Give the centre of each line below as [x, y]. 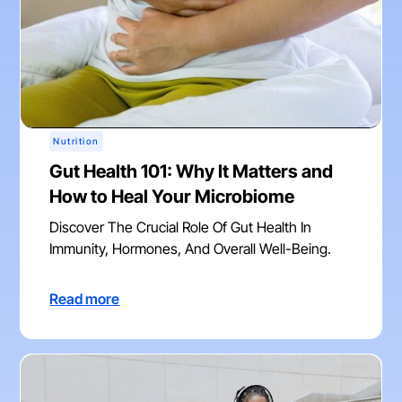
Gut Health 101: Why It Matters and [192, 172]
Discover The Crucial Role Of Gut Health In [181, 227]
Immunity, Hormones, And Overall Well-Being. [191, 249]
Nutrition [76, 141]
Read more [85, 299]
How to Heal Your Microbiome [172, 197]
